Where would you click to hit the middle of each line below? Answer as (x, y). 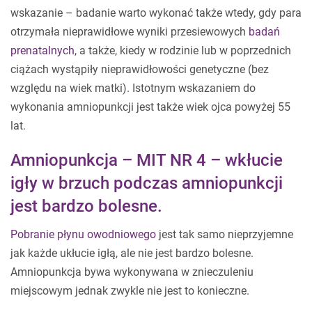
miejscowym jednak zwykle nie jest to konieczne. (130, 291)
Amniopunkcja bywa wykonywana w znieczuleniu (132, 272)
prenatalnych (42, 51)
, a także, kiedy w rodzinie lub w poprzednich (183, 51)
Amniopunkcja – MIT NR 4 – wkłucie (147, 161)
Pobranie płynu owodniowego (83, 235)
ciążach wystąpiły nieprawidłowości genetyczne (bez (140, 70)
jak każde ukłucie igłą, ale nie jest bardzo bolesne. (132, 253)
